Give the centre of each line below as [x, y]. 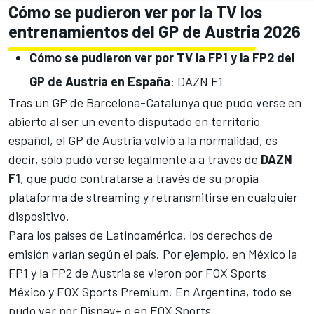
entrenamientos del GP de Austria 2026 [155, 32]
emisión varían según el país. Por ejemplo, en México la [153, 254]
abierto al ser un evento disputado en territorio [134, 122]
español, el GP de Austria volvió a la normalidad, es [143, 141]
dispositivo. [39, 216]
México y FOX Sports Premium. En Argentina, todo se [150, 292]
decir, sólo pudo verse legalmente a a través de [135, 159]
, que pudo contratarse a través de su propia [139, 178]
